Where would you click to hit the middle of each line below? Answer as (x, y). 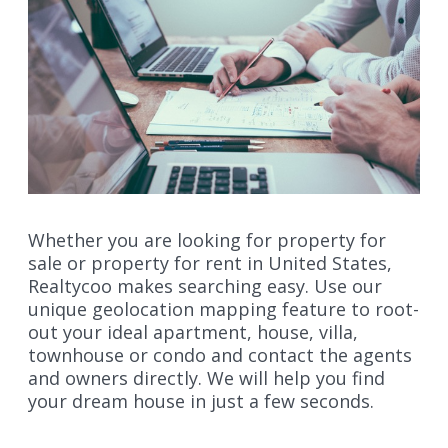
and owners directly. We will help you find (206, 378)
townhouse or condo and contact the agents (220, 355)
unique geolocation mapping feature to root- (223, 309)
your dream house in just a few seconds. (201, 401)
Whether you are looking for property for (207, 240)
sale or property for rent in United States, (210, 263)
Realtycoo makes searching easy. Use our (205, 286)
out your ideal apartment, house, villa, (193, 332)
